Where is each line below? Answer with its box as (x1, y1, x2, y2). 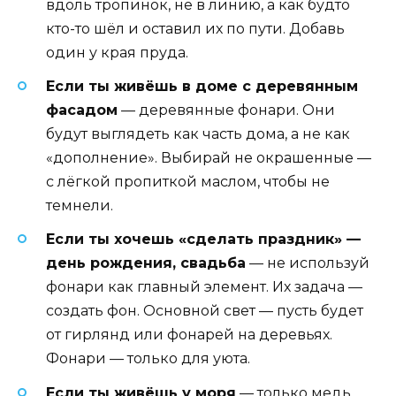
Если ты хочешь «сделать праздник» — (46, 231, 361, 248)
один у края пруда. (46, 43, 188, 61)
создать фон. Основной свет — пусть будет (46, 302, 363, 320)
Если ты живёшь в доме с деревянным (46, 78, 358, 95)
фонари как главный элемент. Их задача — (46, 278, 362, 296)
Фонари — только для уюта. (46, 350, 250, 368)
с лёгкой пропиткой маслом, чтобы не (46, 173, 330, 191)
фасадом (46, 102, 118, 119)
